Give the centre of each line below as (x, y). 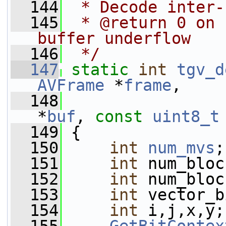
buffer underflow (114, 38)
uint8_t (186, 117)
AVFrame (71, 85)
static (100, 70)
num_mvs (181, 148)
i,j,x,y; (181, 210)
